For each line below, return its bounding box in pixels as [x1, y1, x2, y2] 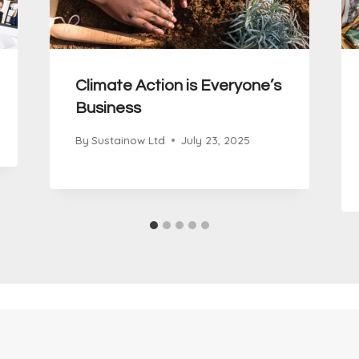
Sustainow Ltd [91, 133, 165, 147]
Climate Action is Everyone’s [75, 78, 281, 95]
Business [75, 100, 141, 117]
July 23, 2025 [180, 133, 250, 147]
